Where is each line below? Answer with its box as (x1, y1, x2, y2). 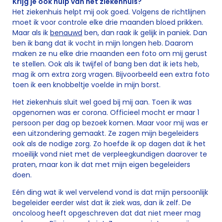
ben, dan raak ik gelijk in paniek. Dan (82, 28, 207, 38)
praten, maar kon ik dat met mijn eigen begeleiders (12, 160, 190, 169)
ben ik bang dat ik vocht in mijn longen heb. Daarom (12, 38, 193, 48)
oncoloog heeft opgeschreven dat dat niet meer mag (12, 208, 201, 218)
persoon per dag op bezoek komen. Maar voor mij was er (12, 118, 208, 128)
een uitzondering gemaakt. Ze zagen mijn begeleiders (12, 128, 199, 138)
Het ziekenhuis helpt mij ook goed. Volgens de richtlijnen (12, 7, 206, 17)
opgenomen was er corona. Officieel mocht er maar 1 (12, 108, 199, 117)
